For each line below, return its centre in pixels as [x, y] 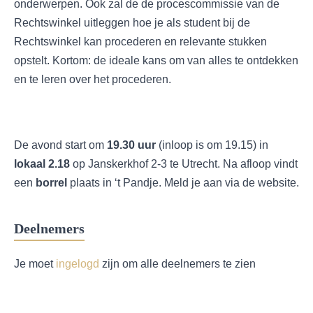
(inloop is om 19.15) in [212, 145]
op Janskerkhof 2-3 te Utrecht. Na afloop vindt [184, 164]
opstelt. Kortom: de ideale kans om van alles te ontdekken [156, 60]
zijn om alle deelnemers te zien [177, 264]
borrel [53, 183]
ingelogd [78, 264]
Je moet [35, 264]
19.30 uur [131, 145]
